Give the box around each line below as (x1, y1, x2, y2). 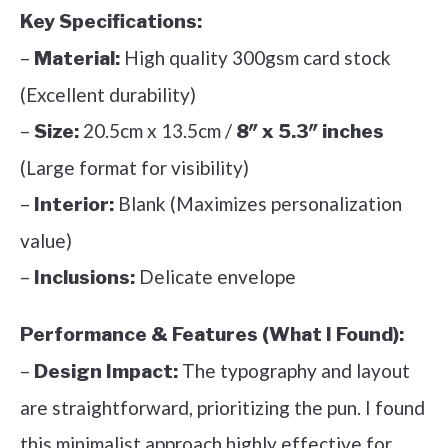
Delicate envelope (135, 265, 296, 289)
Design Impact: (34, 360, 178, 384)
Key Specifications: (20, 10, 202, 34)
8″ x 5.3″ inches (236, 120, 384, 144)
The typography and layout (178, 359, 410, 383)
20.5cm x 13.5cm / (79, 119, 236, 143)
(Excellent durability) (20, 83, 196, 107)
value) (20, 229, 72, 253)
